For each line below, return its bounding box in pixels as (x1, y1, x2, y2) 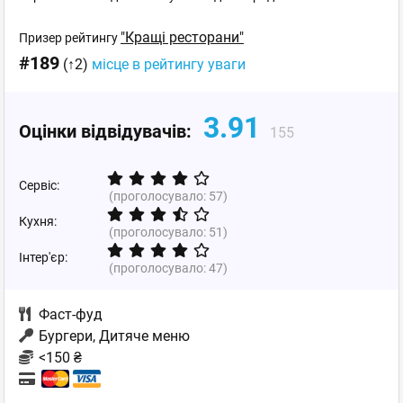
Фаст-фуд (39, 306, 103, 323)
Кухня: (19, 214, 57, 228)
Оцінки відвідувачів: (19, 121, 196, 142)
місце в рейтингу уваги (92, 56, 246, 73)
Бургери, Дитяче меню (39, 327, 190, 345)
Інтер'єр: (19, 250, 67, 264)
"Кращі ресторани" (121, 29, 244, 46)
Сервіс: (19, 178, 59, 193)
